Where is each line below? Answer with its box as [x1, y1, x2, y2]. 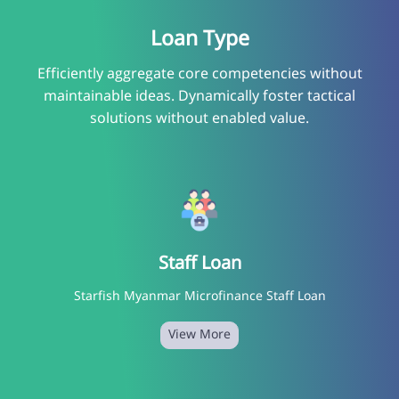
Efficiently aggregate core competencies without [37, 60, 362, 92]
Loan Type [150, 18, 249, 64]
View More [168, 321, 231, 349]
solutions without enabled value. [90, 104, 309, 136]
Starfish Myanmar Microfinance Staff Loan [73, 282, 326, 311]
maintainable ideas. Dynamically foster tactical [44, 82, 355, 114]
